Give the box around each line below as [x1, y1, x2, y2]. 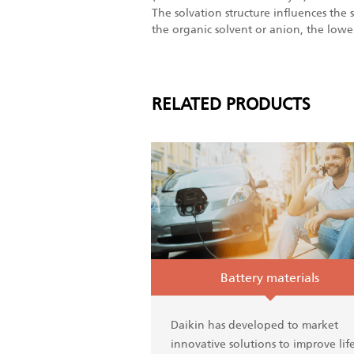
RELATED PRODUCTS [152, 94, 311, 115]
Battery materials [220, 269, 320, 285]
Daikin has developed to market [171, 318, 338, 331]
